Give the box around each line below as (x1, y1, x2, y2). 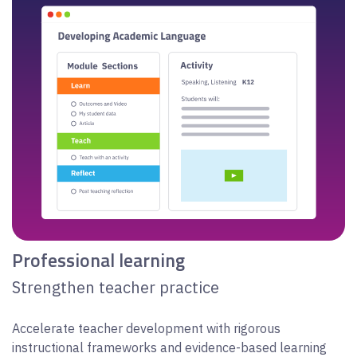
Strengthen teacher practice (12, 277, 223, 299)
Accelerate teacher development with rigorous (12, 320, 280, 337)
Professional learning (12, 245, 185, 274)
